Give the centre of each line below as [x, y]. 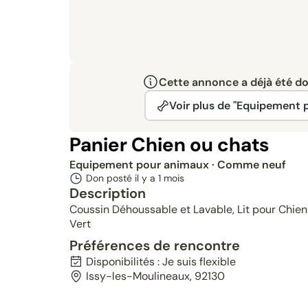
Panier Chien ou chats [169, 145]
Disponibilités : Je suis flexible [161, 262]
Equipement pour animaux [140, 165]
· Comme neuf [249, 165]
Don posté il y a [122, 178]
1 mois [171, 178]
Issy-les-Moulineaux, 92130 [155, 276]
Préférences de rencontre [154, 245]
